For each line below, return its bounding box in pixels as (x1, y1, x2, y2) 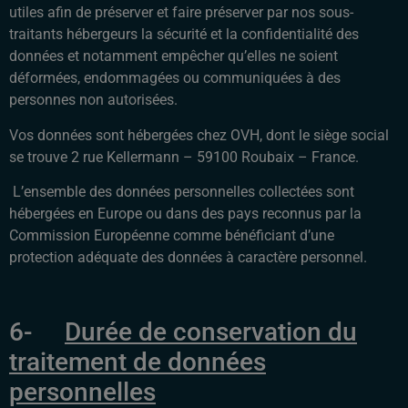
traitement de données (9, 346, 266, 377)
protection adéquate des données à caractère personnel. (9, 249, 371, 267)
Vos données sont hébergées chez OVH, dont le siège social (9, 126, 389, 144)
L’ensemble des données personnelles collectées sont (9, 183, 354, 201)
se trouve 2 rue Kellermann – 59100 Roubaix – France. (9, 148, 359, 166)
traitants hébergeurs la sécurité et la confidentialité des (9, 25, 359, 44)
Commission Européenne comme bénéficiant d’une (9, 227, 334, 245)
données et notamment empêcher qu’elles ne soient (9, 47, 338, 66)
